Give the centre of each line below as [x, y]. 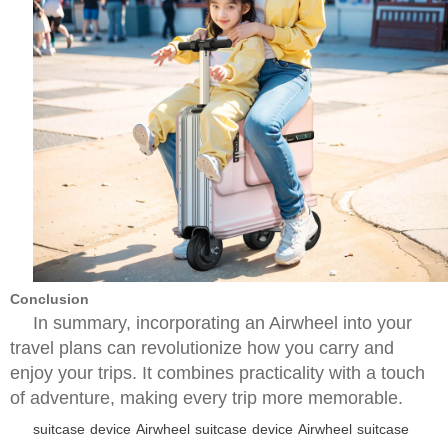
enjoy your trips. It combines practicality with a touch [217, 373]
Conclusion [49, 299]
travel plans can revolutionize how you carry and [202, 348]
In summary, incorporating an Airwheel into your [222, 323]
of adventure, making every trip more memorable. [206, 398]
